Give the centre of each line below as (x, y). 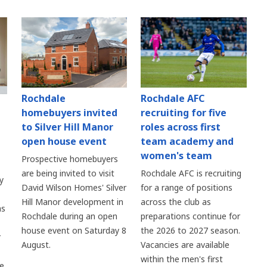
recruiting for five (184, 113)
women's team (177, 156)
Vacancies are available (185, 245)
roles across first (181, 127)
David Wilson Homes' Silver (74, 188)
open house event (64, 142)
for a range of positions (187, 188)
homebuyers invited (69, 113)
